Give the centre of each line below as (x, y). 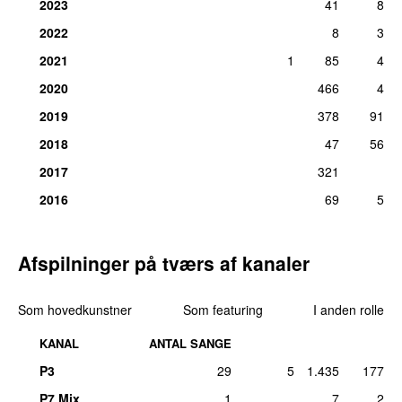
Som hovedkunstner (75, 309)
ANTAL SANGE (190, 343)
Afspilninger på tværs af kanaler (164, 262)
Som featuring (223, 309)
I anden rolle (349, 309)
